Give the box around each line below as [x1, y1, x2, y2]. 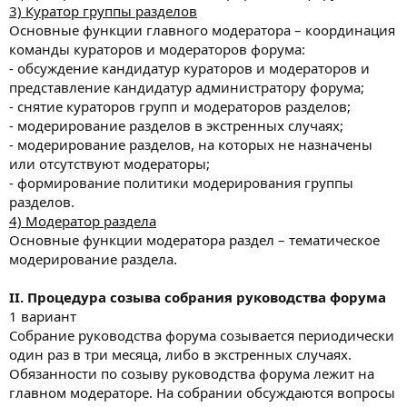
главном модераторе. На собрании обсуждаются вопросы [9, 382, 395, 402]
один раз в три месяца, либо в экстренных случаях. [9, 344, 352, 363]
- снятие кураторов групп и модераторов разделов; [9, 96, 351, 115]
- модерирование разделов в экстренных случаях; [9, 115, 343, 134]
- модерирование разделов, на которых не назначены [9, 134, 372, 154]
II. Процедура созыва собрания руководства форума [9, 287, 386, 306]
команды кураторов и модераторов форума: [9, 39, 305, 58]
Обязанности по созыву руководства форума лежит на [9, 363, 374, 382]
